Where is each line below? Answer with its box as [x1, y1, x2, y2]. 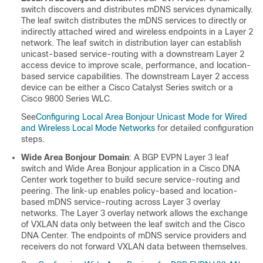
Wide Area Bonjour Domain [21, 153, 129, 163]
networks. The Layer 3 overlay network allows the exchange [21, 208, 248, 218]
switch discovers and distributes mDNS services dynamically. [21, 5, 253, 15]
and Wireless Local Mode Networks [21, 123, 155, 133]
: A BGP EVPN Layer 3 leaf [129, 153, 229, 163]
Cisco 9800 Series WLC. [21, 94, 112, 104]
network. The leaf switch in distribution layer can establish [21, 38, 241, 48]
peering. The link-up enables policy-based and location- [21, 186, 238, 196]
